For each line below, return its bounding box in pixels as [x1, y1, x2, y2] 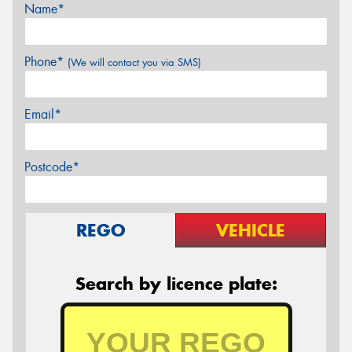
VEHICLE [216, 218, 285, 241]
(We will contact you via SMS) [68, 55, 201, 69]
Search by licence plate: [75, 272, 277, 295]
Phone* [24, 53, 68, 70]
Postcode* [24, 158, 79, 175]
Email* [24, 105, 61, 123]
